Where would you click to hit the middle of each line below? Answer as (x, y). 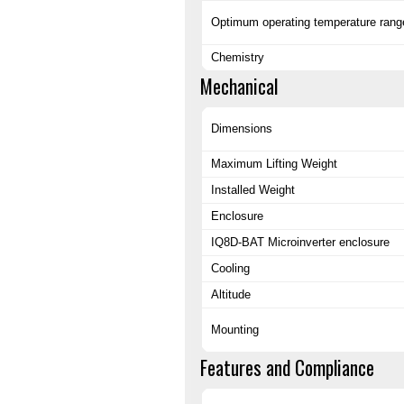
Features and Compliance (287, 367)
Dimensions (242, 128)
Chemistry (238, 58)
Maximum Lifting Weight (274, 163)
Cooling (230, 268)
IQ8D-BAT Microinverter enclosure (300, 242)
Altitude (231, 294)
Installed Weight (253, 189)
